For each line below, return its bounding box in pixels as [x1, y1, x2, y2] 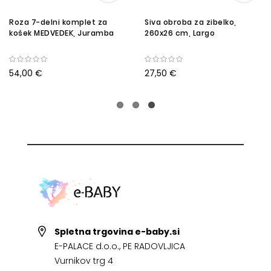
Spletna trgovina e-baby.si [54, 226, 180, 238]
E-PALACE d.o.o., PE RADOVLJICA [54, 240, 185, 253]
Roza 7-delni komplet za [9, 17, 108, 28]
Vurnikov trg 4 [54, 255, 113, 267]
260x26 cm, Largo [145, 28, 215, 39]
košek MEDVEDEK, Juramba [9, 28, 114, 39]
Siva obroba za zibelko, [145, 17, 237, 28]
